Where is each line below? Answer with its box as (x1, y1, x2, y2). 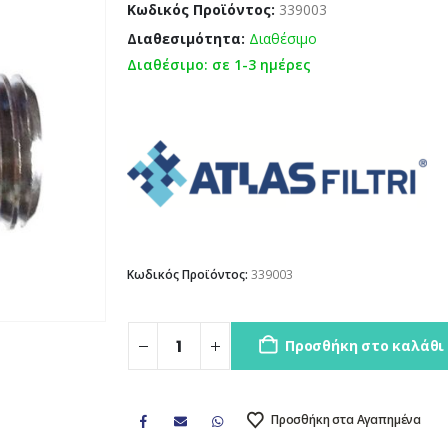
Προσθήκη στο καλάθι (285, 336, 445, 356)
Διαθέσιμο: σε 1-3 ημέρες (127, 54, 312, 74)
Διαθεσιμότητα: (127, 28, 250, 48)
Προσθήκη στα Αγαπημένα (270, 410, 422, 428)
